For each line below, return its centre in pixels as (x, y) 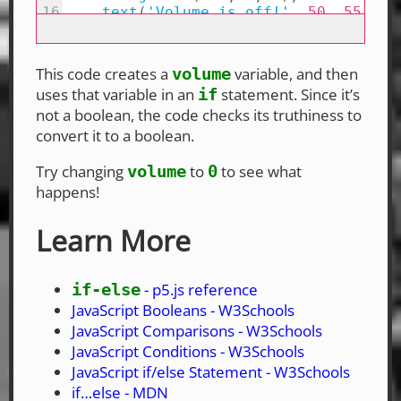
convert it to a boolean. (115, 135)
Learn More (113, 241)
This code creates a (104, 73)
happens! (68, 192)
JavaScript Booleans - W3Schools (183, 310)
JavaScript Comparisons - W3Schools (197, 330)
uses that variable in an (117, 94)
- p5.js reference (199, 289)
